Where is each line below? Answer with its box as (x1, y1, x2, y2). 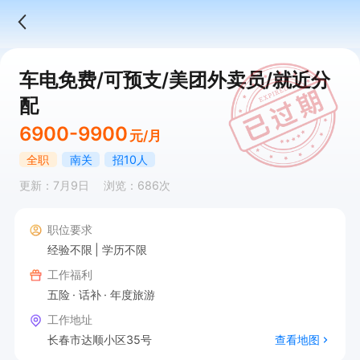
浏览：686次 (103, 178, 170, 193)
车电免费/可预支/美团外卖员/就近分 (18, 67, 330, 92)
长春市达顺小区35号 (47, 332, 152, 346)
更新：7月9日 (18, 178, 89, 193)
